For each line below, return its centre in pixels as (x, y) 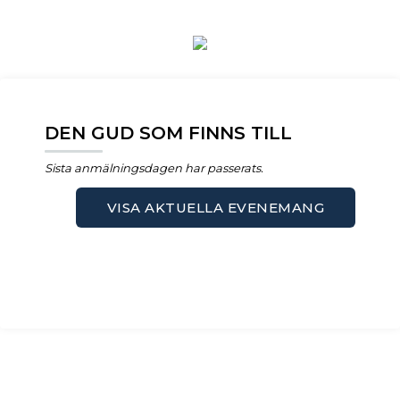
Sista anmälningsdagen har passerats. (154, 167)
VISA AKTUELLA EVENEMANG (215, 207)
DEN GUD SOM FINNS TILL (168, 133)
